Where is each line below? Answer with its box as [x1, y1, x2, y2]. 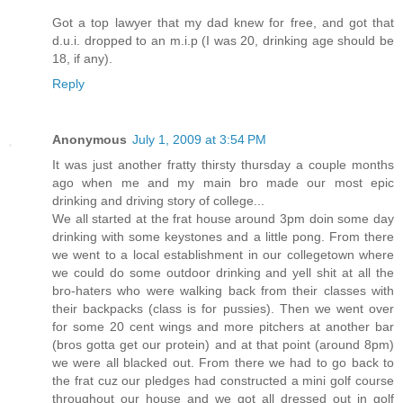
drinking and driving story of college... [52, 193, 264, 209]
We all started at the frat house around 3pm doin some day [52, 211, 394, 227]
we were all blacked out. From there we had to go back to [52, 355, 394, 371]
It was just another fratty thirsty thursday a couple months [52, 157, 394, 173]
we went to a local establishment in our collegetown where [52, 247, 394, 263]
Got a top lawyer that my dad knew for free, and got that [52, 15, 394, 31]
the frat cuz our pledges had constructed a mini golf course [52, 373, 394, 389]
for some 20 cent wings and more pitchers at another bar [52, 319, 394, 335]
